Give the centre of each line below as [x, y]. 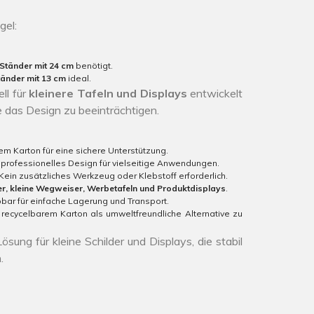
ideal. [78, 78]
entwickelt [214, 93]
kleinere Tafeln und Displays [108, 93]
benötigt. [93, 66]
